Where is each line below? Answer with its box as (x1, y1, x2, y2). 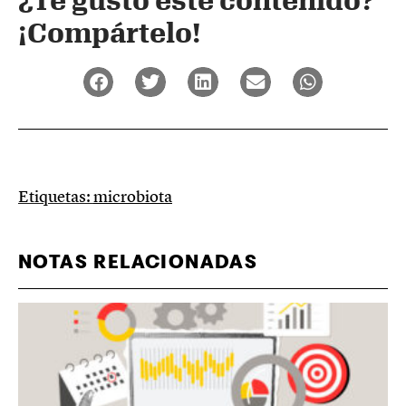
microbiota (93, 186, 172, 208)
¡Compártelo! (18, 15, 201, 48)
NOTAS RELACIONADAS (18, 252, 258, 274)
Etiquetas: (18, 186, 93, 208)
